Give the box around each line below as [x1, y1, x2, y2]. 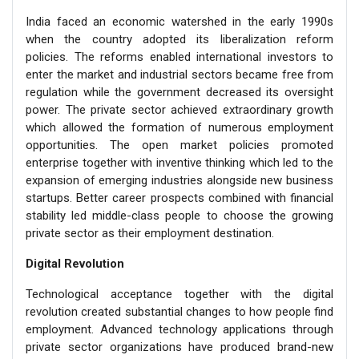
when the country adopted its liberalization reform [26, 31, 333, 46]
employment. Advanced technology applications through [26, 321, 333, 337]
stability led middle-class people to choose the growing [26, 208, 333, 223]
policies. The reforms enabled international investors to [26, 49, 333, 64]
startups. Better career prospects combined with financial [26, 190, 333, 205]
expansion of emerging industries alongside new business [26, 172, 333, 188]
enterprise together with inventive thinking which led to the [26, 155, 333, 170]
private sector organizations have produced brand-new [26, 339, 333, 354]
